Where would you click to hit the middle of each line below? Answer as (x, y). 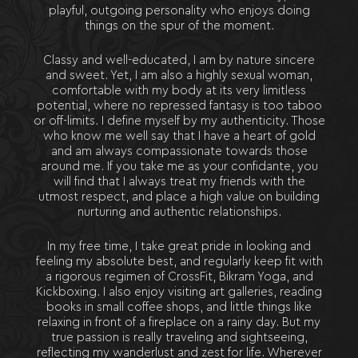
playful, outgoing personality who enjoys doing (179, 11)
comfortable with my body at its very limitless (179, 91)
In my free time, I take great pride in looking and (179, 247)
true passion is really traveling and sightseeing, (179, 338)
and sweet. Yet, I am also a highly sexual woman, (179, 76)
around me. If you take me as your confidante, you (179, 167)
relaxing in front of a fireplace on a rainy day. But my (179, 322)
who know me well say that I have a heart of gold (179, 136)
